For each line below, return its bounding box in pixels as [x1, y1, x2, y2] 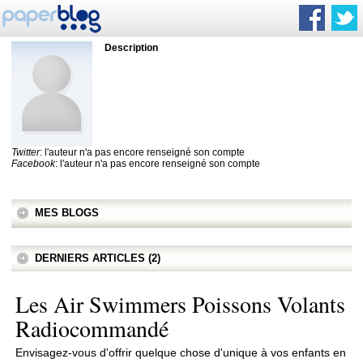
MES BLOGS [35, 207, 99, 219]
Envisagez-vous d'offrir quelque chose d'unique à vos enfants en [15, 346, 346, 359]
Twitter [11, 147, 40, 158]
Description [105, 42, 158, 53]
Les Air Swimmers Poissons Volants [15, 288, 345, 319]
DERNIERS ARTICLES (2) [35, 252, 160, 264]
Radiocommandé [15, 313, 169, 344]
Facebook [11, 158, 55, 169]
